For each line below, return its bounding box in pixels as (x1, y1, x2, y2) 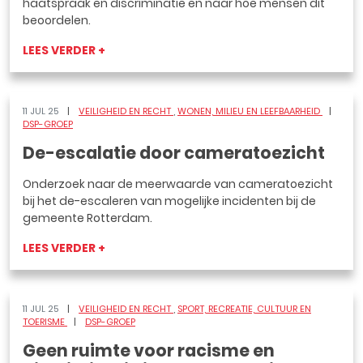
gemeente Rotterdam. (23, 210, 152, 226)
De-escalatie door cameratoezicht (23, 142, 325, 164)
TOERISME (23, 315, 67, 328)
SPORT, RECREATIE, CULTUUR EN (177, 302, 311, 315)
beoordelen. (23, 12, 91, 28)
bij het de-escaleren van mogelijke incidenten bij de (23, 193, 316, 209)
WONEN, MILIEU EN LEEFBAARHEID (177, 105, 322, 117)
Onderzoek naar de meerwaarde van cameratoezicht (23, 176, 333, 192)
